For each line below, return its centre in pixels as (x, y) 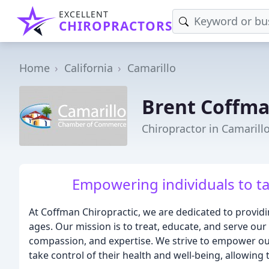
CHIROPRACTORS (116, 26)
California (89, 68)
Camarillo (152, 68)
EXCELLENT (84, 14)
